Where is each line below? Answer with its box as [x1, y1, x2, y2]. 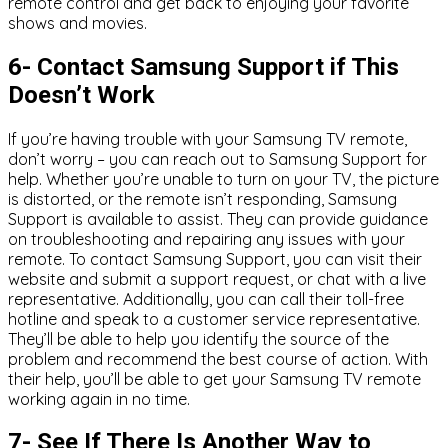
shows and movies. [8, 12, 147, 33]
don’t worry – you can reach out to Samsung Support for [8, 148, 427, 169]
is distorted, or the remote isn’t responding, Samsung [8, 188, 397, 209]
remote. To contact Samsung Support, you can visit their [8, 248, 422, 269]
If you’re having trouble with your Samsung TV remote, [8, 128, 407, 149]
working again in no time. [8, 388, 190, 409]
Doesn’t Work [8, 80, 155, 109]
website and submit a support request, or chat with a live [8, 268, 426, 289]
